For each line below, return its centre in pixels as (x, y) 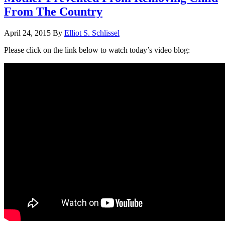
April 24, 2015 (27, 33)
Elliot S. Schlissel (92, 33)
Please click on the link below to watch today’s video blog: (97, 50)
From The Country (53, 11)
